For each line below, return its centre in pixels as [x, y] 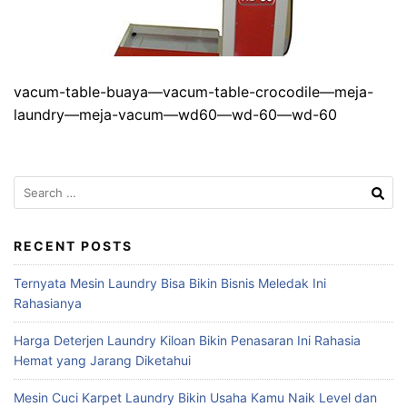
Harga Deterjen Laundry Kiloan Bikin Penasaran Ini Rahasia [187, 340]
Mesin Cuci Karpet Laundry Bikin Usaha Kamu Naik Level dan [195, 397]
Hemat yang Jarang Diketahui [102, 360]
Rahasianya [48, 303]
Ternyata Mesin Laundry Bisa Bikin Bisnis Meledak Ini [170, 283]
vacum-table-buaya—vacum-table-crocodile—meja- [194, 92]
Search [34, 185]
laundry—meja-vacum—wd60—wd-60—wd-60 [175, 114]
